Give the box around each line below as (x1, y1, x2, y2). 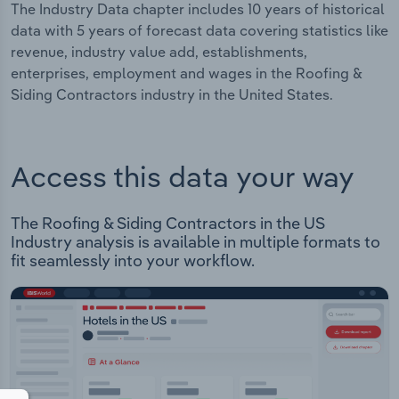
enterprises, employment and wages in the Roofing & (11, 64, 362, 83)
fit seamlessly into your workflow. (11, 250, 255, 272)
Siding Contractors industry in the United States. (11, 85, 333, 104)
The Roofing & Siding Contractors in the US (11, 213, 325, 234)
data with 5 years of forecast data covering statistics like (11, 21, 388, 40)
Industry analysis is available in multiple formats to (11, 232, 380, 253)
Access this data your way (11, 158, 354, 194)
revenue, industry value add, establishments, (11, 43, 307, 61)
